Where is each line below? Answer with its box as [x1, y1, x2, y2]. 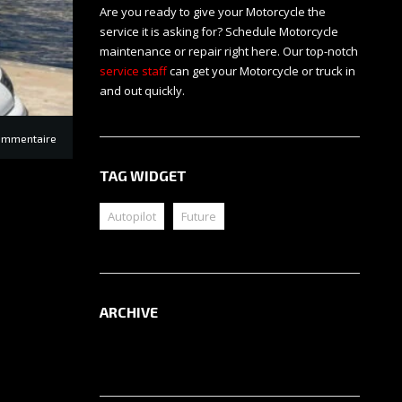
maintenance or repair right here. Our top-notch [100, 43, 358, 60]
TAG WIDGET [100, 167, 187, 185]
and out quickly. [100, 83, 185, 100]
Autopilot [108, 208, 156, 225]
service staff [100, 63, 167, 80]
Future [181, 208, 216, 225]
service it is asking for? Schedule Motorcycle [100, 23, 338, 40]
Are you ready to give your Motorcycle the [100, 4, 326, 21]
